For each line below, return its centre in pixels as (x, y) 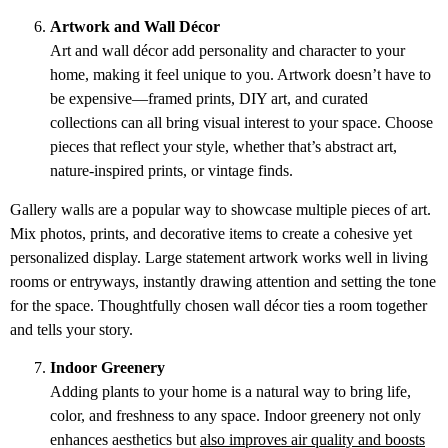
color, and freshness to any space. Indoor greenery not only (235, 416)
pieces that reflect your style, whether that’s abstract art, (223, 147)
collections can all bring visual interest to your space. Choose (241, 123)
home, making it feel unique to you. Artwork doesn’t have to (240, 75)
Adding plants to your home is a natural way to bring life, (230, 392)
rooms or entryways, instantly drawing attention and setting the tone (223, 281)
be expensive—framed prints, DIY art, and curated (209, 99)
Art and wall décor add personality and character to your (227, 51)
